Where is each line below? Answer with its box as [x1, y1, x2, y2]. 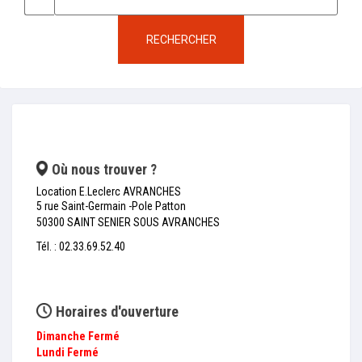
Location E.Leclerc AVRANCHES [36, 185, 181, 198]
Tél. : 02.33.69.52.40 [36, 240, 125, 253]
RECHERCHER [145, 32, 217, 46]
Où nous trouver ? [52, 161, 158, 178]
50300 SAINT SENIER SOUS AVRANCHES [36, 216, 220, 229]
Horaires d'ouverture [56, 303, 179, 320]
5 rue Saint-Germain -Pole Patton [36, 200, 186, 213]
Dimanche [36, 330, 86, 343]
